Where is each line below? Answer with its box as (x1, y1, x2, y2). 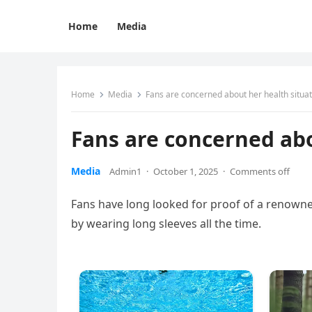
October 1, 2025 (153, 165, 218, 178)
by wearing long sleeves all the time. (71, 216, 261, 231)
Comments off (230, 165, 290, 178)
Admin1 (109, 165, 141, 178)
